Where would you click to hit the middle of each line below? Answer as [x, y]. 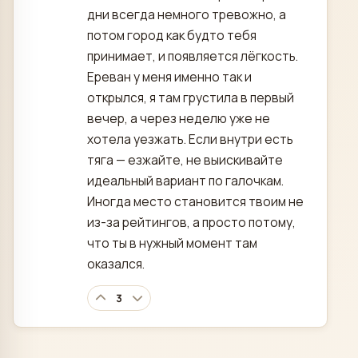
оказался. [116, 264]
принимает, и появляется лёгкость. [193, 56]
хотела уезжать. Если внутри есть [190, 139]
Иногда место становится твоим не [195, 202]
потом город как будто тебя [172, 36]
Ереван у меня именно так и [169, 77]
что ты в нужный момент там [172, 243]
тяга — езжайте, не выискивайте [185, 160]
